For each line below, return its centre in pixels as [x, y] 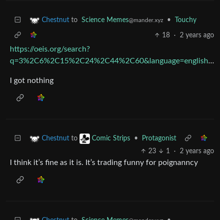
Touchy [186, 20]
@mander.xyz [146, 20]
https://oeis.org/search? [50, 49]
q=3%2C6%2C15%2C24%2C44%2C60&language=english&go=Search [211, 61]
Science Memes [105, 20]
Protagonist [159, 138]
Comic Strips [111, 138]
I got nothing [32, 80]
